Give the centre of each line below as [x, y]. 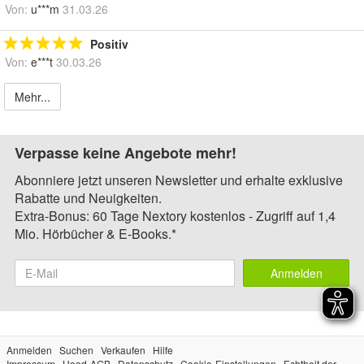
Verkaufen [123, 349]
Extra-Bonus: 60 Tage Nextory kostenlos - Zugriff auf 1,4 [175, 215]
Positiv [109, 43]
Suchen [76, 349]
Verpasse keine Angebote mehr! [126, 152]
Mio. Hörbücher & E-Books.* [95, 233]
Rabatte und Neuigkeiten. [88, 197]
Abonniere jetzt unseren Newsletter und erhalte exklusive [179, 180]
